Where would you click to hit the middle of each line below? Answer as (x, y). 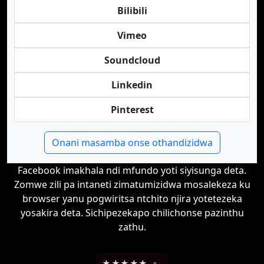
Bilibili (132, 11)
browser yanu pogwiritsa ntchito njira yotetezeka (132, 199)
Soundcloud (132, 60)
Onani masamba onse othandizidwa (132, 143)
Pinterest (132, 110)
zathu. (132, 227)
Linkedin (132, 85)
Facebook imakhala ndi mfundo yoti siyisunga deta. (132, 170)
